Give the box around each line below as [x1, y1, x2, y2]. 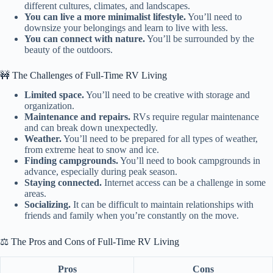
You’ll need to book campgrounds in [118, 155, 260, 166]
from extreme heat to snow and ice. [24, 144, 159, 155]
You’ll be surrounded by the [145, 33, 254, 44]
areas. [24, 188, 46, 199]
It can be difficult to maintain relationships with [71, 199, 253, 210]
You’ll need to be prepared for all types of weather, [62, 133, 258, 144]
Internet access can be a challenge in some [102, 177, 266, 188]
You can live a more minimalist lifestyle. [24, 11, 186, 22]
